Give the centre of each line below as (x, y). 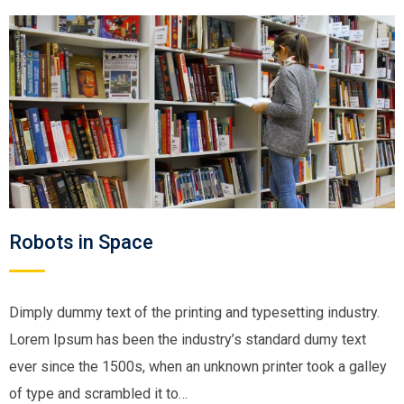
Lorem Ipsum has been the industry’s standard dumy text (188, 340)
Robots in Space (81, 242)
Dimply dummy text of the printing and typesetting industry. (194, 312)
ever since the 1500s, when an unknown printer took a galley (198, 367)
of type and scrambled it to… (98, 394)
